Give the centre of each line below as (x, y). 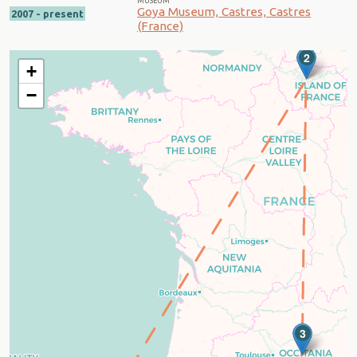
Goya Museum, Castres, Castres (224, 12)
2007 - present (47, 13)
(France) (160, 26)
